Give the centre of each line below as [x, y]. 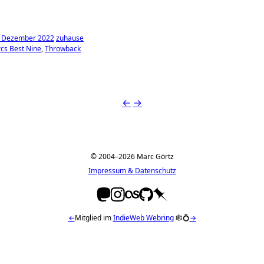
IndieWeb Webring [143, 217]
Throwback [63, 48]
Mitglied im [94, 217]
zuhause [70, 38]
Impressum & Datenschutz [132, 170]
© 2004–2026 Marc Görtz [132, 156]
